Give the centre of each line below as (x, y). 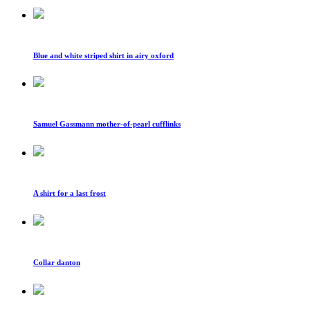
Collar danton (57, 263)
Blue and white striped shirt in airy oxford (103, 55)
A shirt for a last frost (70, 193)
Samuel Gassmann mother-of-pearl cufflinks (107, 124)
